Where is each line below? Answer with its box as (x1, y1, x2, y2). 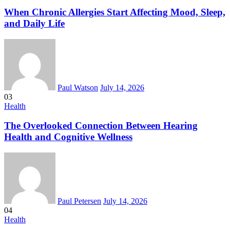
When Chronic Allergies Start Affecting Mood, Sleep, (4, 6, 225, 17)
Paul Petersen (57, 197, 101, 206)
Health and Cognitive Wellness (4, 131, 132, 143)
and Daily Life (4, 17, 65, 29)
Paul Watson (57, 83, 98, 92)
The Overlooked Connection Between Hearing (4, 120, 198, 131)
